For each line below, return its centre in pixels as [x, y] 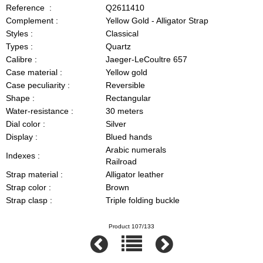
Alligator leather [135, 175]
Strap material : [35, 175]
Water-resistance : [40, 111]
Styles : [20, 34]
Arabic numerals [136, 150]
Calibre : [22, 60]
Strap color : [29, 188]
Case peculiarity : [38, 85]
